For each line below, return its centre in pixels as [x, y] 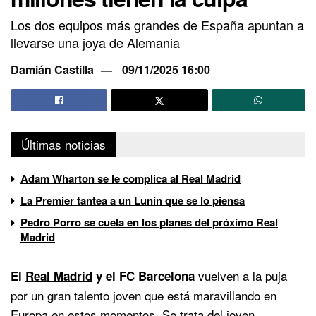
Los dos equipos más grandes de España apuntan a [157, 25]
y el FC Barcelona [144, 275]
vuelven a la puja [241, 275]
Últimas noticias [63, 144]
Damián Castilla [52, 70]
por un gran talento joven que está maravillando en [144, 295]
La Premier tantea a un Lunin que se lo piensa [133, 200]
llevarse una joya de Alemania [95, 43]
